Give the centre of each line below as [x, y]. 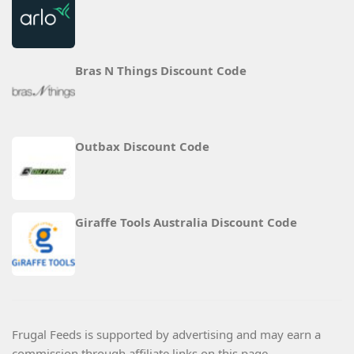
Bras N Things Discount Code [161, 71]
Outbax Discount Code [142, 147]
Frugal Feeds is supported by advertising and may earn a [166, 335]
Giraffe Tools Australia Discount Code [186, 222]
